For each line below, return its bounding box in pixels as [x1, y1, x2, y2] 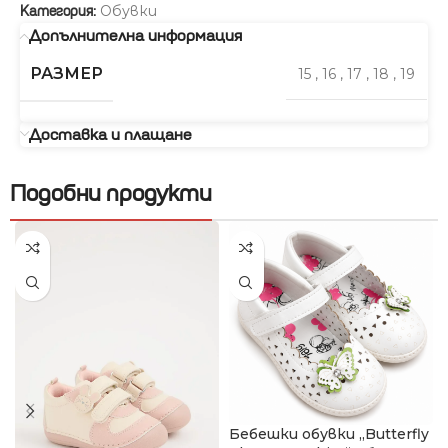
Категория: [20, 2, 96, 20]
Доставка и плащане [29, 124, 192, 144]
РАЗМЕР [30, 63, 103, 83]
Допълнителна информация [29, 25, 242, 45]
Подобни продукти [10, 178, 212, 207]
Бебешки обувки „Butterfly [228, 424, 429, 443]
